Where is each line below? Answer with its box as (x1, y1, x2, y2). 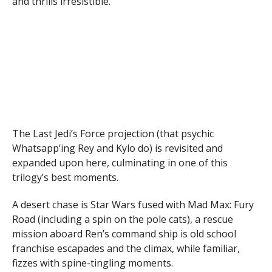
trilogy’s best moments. (12, 171, 118, 185)
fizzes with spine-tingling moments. (12, 256, 173, 270)
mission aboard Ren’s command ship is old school (12, 227, 236, 241)
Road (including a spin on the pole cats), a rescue (12, 212, 233, 226)
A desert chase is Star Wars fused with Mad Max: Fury (12, 198, 254, 212)
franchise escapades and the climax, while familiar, (12, 242, 240, 256)
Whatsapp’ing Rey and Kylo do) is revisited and (12, 141, 223, 155)
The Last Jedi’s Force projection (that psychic (12, 127, 214, 141)
